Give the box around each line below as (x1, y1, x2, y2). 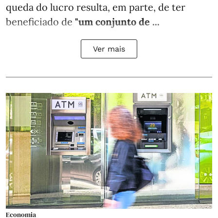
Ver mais (93, 44, 125, 54)
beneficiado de (6, 15, 75, 28)
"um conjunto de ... (75, 15, 160, 28)
